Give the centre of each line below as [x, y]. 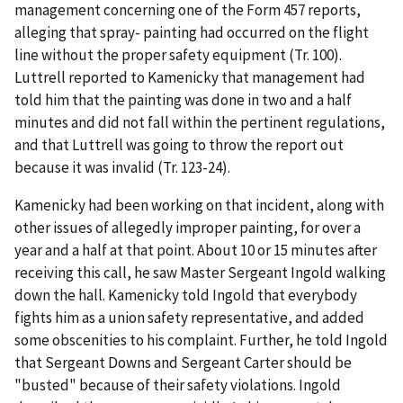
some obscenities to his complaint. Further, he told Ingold [201, 340]
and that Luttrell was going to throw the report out [179, 144]
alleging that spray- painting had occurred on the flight [192, 32]
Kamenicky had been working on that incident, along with [199, 205]
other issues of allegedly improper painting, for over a [188, 227]
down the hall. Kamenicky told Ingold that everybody [186, 295]
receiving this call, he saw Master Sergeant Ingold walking [200, 272]
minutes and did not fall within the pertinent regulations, [200, 122]
